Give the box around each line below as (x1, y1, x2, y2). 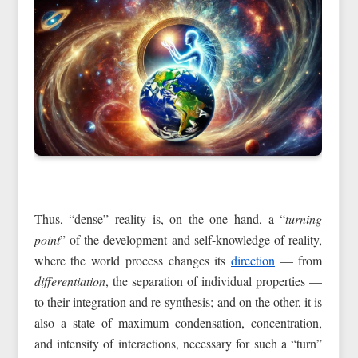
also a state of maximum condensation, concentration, (34, 313, 323, 331)
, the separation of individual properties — (105, 272, 323, 289)
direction (230, 251, 275, 268)
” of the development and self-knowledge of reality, (59, 230, 323, 248)
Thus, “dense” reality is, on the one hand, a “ (34, 209, 286, 227)
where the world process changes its (34, 251, 231, 268)
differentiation (34, 272, 105, 289)
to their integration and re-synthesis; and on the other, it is (34, 292, 323, 310)
